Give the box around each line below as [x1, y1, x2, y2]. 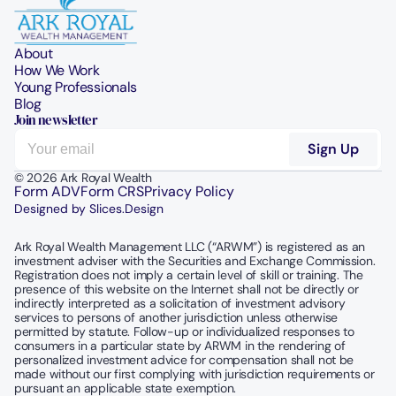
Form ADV [14, 182, 80, 202]
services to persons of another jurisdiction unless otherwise [14, 309, 339, 326]
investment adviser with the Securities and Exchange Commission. [14, 253, 379, 270]
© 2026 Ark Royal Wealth [14, 170, 152, 187]
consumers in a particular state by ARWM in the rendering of [14, 338, 346, 354]
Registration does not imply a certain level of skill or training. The [14, 267, 363, 284]
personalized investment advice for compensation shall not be [14, 352, 354, 369]
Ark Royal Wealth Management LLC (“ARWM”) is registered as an [14, 239, 366, 255]
